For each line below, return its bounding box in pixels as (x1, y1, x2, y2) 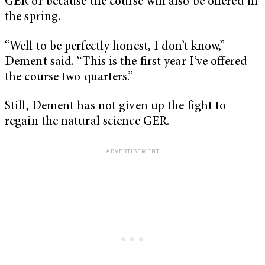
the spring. (5, 11, 61, 24)
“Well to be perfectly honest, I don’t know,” (5, 40, 225, 53)
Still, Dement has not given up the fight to (5, 101, 227, 114)
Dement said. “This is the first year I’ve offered (5, 56, 247, 69)
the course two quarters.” (5, 71, 134, 84)
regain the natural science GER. (5, 116, 170, 129)
